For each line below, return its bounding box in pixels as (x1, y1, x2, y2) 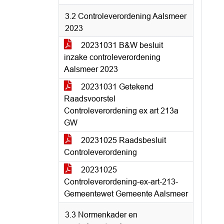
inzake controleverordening (64, 53, 160, 61)
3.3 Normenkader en (65, 210, 137, 219)
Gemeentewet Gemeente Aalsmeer (64, 189, 188, 198)
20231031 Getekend (79, 82, 153, 91)
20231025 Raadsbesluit (79, 136, 166, 144)
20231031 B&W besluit (79, 41, 163, 49)
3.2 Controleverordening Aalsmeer (65, 12, 186, 20)
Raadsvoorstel (64, 94, 115, 103)
